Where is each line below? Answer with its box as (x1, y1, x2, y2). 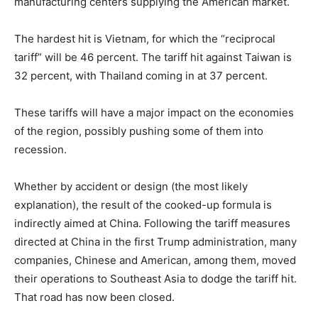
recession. (14, 142, 67, 156)
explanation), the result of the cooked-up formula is (14, 197, 272, 212)
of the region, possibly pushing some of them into (14, 124, 263, 138)
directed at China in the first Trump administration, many (14, 234, 297, 248)
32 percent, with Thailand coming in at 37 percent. (14, 68, 268, 82)
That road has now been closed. (14, 290, 175, 304)
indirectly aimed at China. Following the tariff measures (14, 216, 290, 230)
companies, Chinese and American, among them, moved (14, 253, 296, 267)
